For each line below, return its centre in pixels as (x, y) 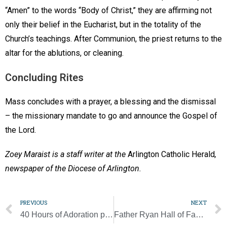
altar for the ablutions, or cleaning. (65, 53)
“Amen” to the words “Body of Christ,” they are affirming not (108, 11)
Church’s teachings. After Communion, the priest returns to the (113, 39)
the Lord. (22, 130)
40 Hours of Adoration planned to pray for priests (109, 215)
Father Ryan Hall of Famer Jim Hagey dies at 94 (199, 215)
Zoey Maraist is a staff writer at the (66, 155)
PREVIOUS (34, 203)
